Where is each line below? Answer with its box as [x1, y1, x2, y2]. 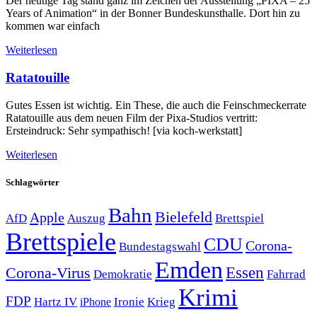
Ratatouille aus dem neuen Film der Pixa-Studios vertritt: [6, 111, 258, 124]
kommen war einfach [6, 20, 100, 33]
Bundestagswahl [119, 239, 201, 253]
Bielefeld [155, 207, 212, 226]
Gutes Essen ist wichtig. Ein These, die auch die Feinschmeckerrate [6, 98, 306, 111]
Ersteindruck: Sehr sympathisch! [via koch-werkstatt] [6, 124, 242, 137]
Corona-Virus [6, 263, 91, 282]
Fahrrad [267, 267, 306, 281]
